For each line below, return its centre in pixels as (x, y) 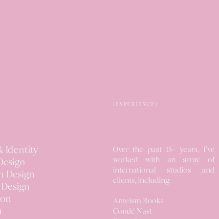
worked (129, 160)
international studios (157, 171)
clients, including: (142, 181)
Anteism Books (138, 201)
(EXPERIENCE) (135, 105)
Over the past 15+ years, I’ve (164, 150)
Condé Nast (132, 212)
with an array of (180, 160)
